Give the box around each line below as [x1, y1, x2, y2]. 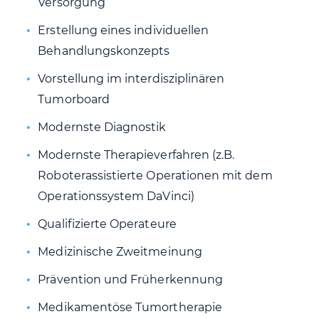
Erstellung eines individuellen [38, 23, 209, 38]
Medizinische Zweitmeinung [38, 245, 202, 259]
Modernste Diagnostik [38, 120, 167, 135]
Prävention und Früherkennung [38, 273, 224, 287]
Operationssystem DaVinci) [38, 189, 194, 204]
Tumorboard [38, 93, 110, 107]
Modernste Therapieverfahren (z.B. [38, 148, 235, 162]
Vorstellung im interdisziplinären [38, 72, 225, 86]
